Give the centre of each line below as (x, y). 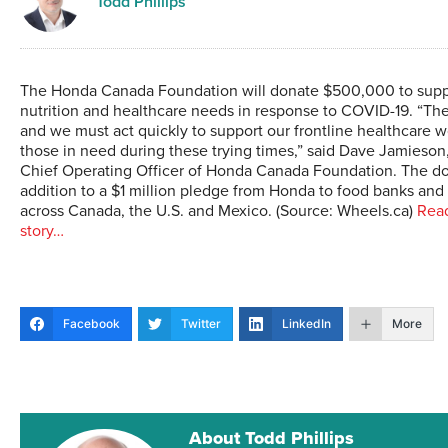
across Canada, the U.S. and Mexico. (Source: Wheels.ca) (218, 211)
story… (42, 231)
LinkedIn (306, 323)
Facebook (91, 323)
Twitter (201, 323)
